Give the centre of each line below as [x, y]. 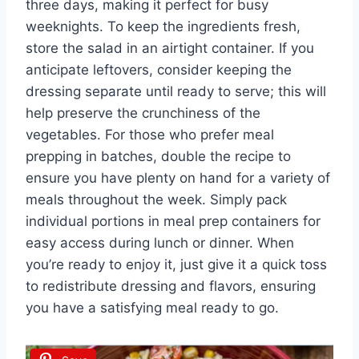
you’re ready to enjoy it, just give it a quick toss [176, 265]
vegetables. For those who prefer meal [150, 135]
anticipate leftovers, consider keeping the [159, 70]
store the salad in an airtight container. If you [170, 48]
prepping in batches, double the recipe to [158, 157]
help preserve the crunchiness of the [143, 113]
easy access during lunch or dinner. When [160, 243]
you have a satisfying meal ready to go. [152, 308]
